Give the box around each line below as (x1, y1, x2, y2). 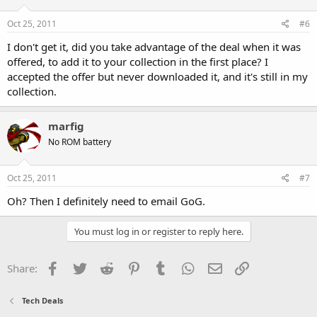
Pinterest (142, 260, 186, 274)
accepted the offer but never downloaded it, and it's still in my (7, 69, 308, 83)
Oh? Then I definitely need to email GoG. (7, 194, 205, 208)
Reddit (115, 260, 147, 274)
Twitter (88, 260, 122, 274)
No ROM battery (48, 135, 111, 148)
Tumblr (169, 260, 204, 274)
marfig (48, 118, 84, 133)
